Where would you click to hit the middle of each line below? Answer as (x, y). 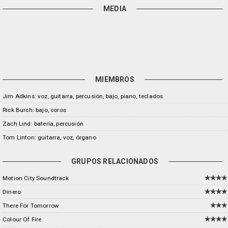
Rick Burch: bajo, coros (34, 110)
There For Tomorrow (31, 206)
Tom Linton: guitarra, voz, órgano (49, 137)
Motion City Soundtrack (36, 178)
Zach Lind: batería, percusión (43, 124)
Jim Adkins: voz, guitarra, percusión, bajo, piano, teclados (83, 96)
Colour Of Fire (22, 219)
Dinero (12, 192)
